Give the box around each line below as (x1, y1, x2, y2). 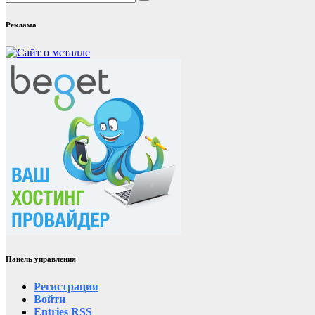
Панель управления (6, 255, 76, 264)
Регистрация (34, 281, 98, 293)
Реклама (6, 20, 37, 29)
